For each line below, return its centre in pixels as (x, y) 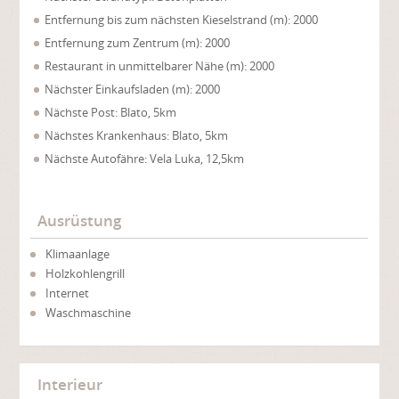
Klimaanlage (78, 254)
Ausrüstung (79, 220)
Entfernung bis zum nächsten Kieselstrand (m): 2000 (182, 20)
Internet (68, 293)
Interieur (70, 384)
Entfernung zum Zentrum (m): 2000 (138, 43)
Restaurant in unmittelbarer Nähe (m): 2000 (160, 66)
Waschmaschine (89, 313)
